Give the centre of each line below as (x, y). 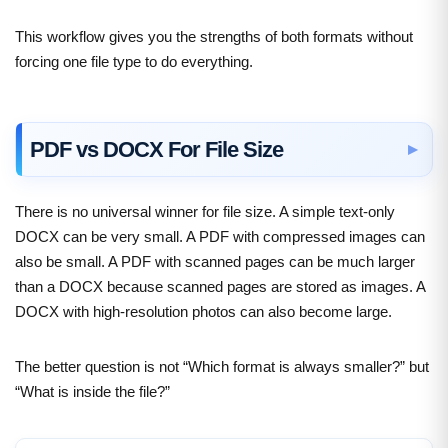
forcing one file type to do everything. (134, 61)
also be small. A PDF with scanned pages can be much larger (215, 261)
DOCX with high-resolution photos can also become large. (203, 311)
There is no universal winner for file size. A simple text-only (205, 211)
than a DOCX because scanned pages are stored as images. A (220, 286)
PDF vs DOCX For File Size (156, 149)
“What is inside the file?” (92, 391)
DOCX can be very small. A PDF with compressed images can (220, 236)
